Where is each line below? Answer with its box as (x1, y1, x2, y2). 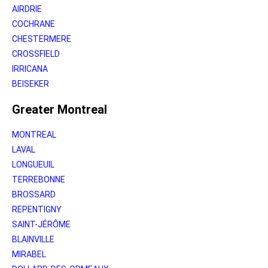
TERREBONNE (12, 174, 65, 184)
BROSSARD (12, 189, 56, 199)
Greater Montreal (12, 102, 107, 117)
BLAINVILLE (12, 234, 54, 244)
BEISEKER (12, 78, 49, 89)
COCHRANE (12, 19, 55, 29)
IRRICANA (12, 63, 48, 74)
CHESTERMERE (12, 33, 71, 44)
